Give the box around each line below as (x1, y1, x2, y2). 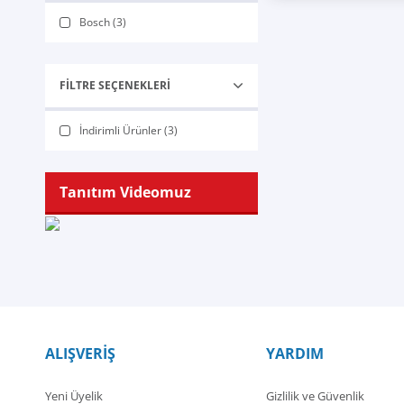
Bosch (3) (79, 14, 126, 30)
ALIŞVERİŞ (45, 344, 115, 363)
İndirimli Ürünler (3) (79, 123, 178, 138)
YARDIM (266, 344, 324, 363)
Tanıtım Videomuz (60, 182, 191, 202)
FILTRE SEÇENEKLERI (60, 78, 170, 93)
